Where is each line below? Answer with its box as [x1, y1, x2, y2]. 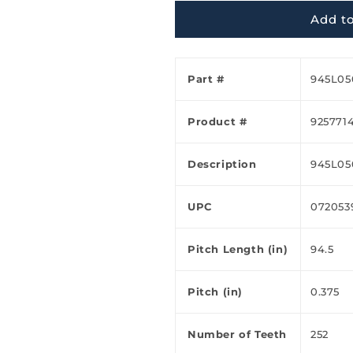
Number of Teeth [188, 328, 287, 340]
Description [188, 158, 257, 170]
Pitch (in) [188, 285, 243, 298]
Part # [188, 72, 225, 85]
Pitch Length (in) [188, 243, 288, 255]
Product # [188, 115, 247, 128]
